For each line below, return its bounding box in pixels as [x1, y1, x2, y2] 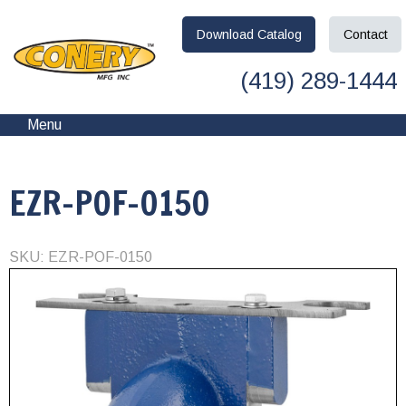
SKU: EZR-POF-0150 [9, 248, 152, 265]
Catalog [256, 26, 302, 42]
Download [196, 26, 257, 42]
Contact [343, 26, 388, 42]
